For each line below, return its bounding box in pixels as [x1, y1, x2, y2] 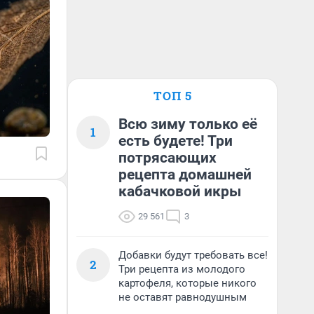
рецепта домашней [118, 166, 252, 183]
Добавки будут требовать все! [118, 249, 268, 261]
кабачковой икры [118, 183, 241, 200]
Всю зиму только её [118, 116, 257, 132]
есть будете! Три [118, 132, 233, 149]
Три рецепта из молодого [118, 263, 245, 275]
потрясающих [118, 149, 217, 166]
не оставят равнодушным [118, 291, 247, 303]
